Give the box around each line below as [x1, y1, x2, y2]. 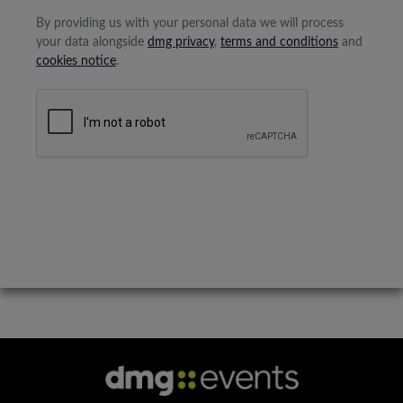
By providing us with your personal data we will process [36, 17, 344, 30]
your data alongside [36, 36, 148, 49]
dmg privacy [148, 36, 214, 49]
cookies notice [36, 55, 116, 67]
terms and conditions [220, 36, 338, 49]
